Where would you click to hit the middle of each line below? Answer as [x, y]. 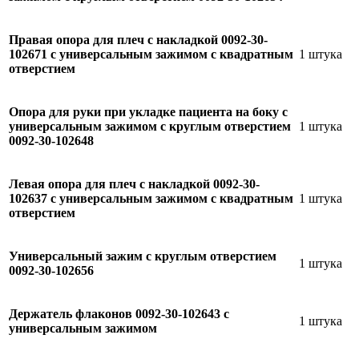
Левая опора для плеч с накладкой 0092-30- [134, 184]
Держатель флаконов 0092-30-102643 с [119, 313]
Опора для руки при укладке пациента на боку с [148, 111]
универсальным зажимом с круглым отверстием [150, 126]
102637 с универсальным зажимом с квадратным [151, 198]
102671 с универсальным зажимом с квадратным [151, 54]
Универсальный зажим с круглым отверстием [143, 256]
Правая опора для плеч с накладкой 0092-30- [138, 39]
